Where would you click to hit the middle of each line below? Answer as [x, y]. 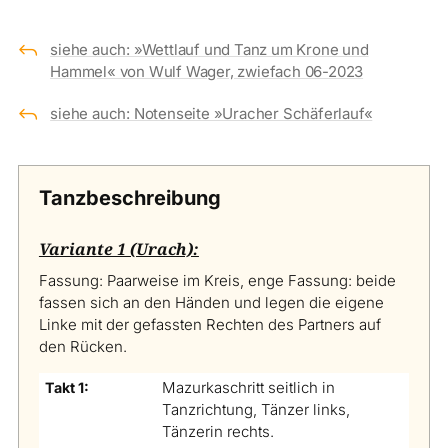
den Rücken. [82, 346]
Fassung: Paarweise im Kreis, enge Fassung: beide [217, 280]
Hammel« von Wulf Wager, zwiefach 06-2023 [207, 72]
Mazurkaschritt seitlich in [248, 387]
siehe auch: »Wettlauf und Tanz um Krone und [209, 50]
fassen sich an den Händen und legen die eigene [211, 302]
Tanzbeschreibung [129, 198]
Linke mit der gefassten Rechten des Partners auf [209, 324]
